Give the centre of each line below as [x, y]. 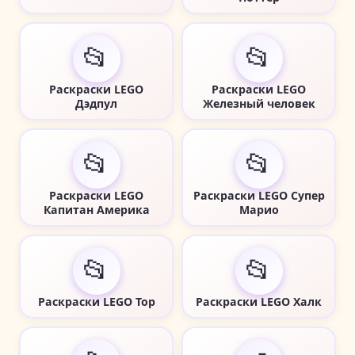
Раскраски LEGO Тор [96, 301]
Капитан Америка [96, 209]
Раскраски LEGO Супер [259, 195]
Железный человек [259, 103]
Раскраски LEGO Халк [259, 301]
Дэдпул [96, 103]
